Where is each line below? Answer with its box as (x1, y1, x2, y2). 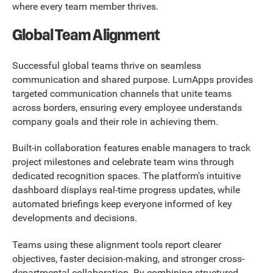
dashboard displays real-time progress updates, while (12, 184, 240, 196)
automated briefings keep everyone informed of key (12, 198, 232, 210)
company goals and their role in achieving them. (12, 115, 218, 127)
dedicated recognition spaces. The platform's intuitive (12, 170, 241, 182)
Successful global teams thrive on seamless (12, 59, 201, 71)
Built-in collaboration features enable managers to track (12, 142, 250, 154)
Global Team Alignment (12, 23, 160, 46)
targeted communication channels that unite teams (12, 87, 232, 99)
